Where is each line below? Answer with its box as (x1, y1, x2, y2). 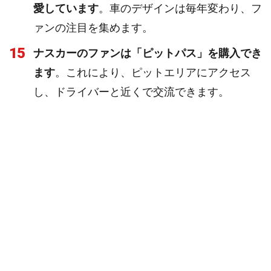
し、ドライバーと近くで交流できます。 (33, 85, 229, 98)
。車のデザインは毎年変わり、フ (99, 2, 262, 15)
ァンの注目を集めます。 (33, 21, 153, 34)
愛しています (33, 2, 99, 15)
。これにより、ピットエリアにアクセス (55, 66, 251, 79)
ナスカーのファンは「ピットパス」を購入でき (33, 47, 262, 59)
